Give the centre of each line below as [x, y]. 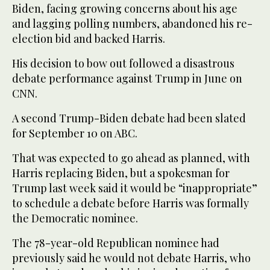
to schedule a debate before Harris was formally [130, 203]
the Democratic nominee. [75, 218]
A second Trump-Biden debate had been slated [129, 118]
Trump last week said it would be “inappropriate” [135, 188]
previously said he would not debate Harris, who [131, 258]
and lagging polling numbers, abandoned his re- [132, 24]
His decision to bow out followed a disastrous [123, 64]
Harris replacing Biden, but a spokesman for [121, 173]
